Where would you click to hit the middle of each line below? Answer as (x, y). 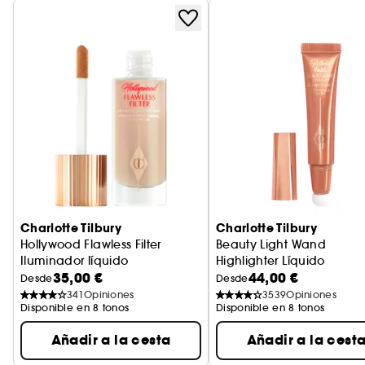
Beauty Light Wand (271, 244)
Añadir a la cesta (111, 340)
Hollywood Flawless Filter (91, 244)
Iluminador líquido (75, 260)
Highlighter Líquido (270, 260)
